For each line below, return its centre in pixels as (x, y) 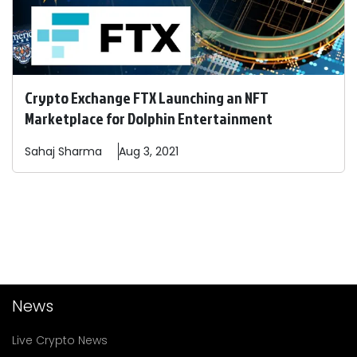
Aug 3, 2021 (149, 152)
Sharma (80, 152)
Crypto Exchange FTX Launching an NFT (147, 98)
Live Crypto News (60, 341)
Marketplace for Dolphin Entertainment (150, 118)
